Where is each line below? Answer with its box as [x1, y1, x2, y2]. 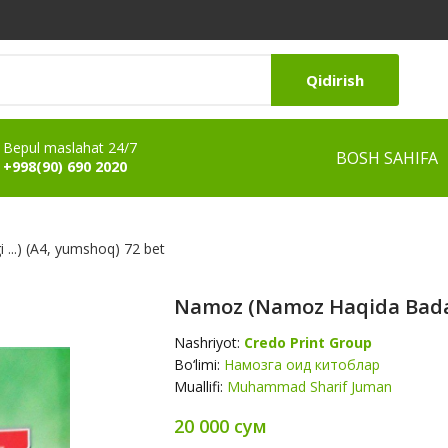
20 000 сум [174, 414, 267, 438]
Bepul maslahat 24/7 [3, 138, 137, 157]
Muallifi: [174, 377, 227, 396]
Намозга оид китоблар [224, 355, 380, 374]
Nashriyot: [174, 333, 244, 352]
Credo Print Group [244, 333, 372, 352]
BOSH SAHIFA [336, 147, 438, 169]
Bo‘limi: [174, 355, 224, 374]
